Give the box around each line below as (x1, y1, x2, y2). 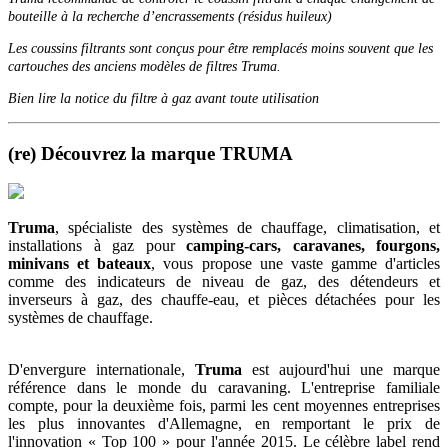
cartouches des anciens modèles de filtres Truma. (8, 58, 281, 74)
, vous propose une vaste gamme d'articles (151, 255, 440, 273)
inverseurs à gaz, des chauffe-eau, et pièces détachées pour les (8, 291, 440, 309)
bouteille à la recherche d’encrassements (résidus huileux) (8, 8, 332, 24)
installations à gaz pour (8, 237, 186, 255)
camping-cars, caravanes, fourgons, (186, 237, 440, 255)
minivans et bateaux (8, 255, 152, 273)
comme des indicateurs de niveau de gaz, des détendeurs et (8, 273, 440, 291)
